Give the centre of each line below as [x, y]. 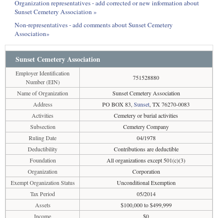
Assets [43, 205]
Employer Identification [43, 73]
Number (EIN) [43, 82]
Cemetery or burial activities [146, 115]
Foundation [43, 160]
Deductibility [43, 149]
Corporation [146, 171]
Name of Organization [43, 93]
